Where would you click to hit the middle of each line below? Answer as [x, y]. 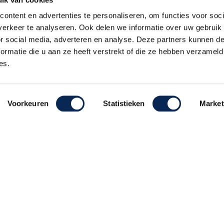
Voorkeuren [28, 103]
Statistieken [124, 103]
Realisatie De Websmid [149, 171]
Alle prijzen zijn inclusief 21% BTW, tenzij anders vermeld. [112, 90]
